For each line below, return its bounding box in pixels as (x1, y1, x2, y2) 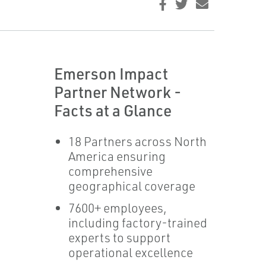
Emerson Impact (53, 64, 168, 83)
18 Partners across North (68, 134, 207, 149)
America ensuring (68, 148, 166, 164)
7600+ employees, (68, 200, 167, 216)
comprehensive (68, 163, 153, 179)
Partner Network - (53, 82, 181, 102)
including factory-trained (68, 215, 207, 230)
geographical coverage (68, 178, 195, 194)
